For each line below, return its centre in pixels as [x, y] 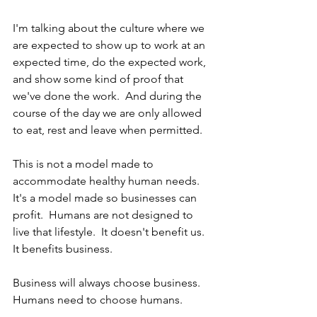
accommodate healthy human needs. [109, 181]
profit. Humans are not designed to [104, 215]
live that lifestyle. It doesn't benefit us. [111, 232]
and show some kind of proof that [99, 79]
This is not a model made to [85, 164]
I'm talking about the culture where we [110, 28]
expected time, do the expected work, [111, 62]
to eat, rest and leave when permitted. [110, 130]
